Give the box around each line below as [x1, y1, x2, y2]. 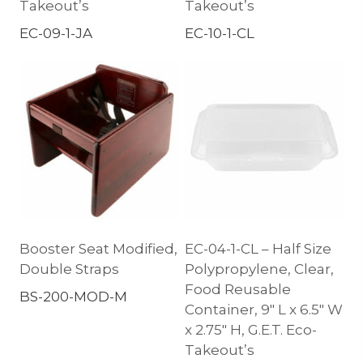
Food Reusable [185, 281, 291, 298]
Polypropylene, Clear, [185, 261, 334, 278]
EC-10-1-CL [185, 25, 254, 42]
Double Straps [19, 261, 119, 278]
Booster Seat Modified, [19, 241, 177, 258]
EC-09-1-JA [19, 25, 92, 42]
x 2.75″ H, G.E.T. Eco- [185, 322, 317, 339]
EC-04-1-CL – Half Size [185, 241, 331, 258]
